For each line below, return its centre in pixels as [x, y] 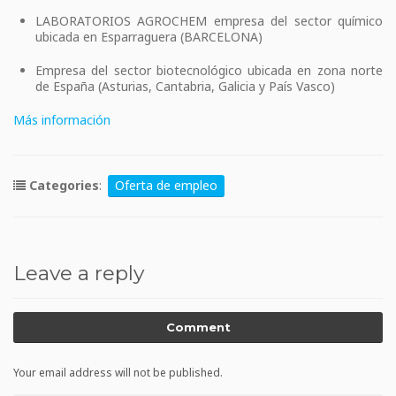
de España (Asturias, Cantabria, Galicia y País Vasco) [185, 87]
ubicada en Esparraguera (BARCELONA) [149, 37]
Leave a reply [79, 274]
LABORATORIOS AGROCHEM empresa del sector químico [209, 21]
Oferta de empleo [166, 186]
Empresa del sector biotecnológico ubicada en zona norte [209, 71]
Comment [198, 327]
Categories [62, 186]
